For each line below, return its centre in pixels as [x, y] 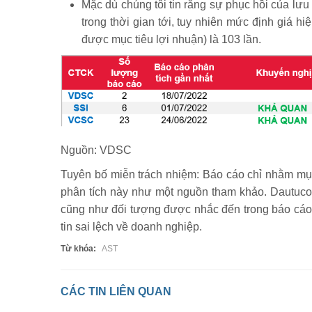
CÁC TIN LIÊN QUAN [116, 291]
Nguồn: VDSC [96, 150]
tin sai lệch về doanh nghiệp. [131, 226]
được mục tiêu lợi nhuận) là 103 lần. [171, 39]
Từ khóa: [78, 248]
